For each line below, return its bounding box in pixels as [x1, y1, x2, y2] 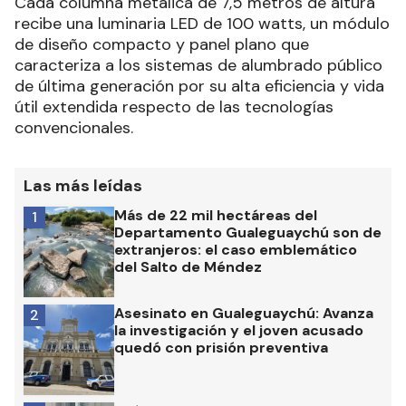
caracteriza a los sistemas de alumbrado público [14, 53, 382, 76]
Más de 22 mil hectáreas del [114, 205, 317, 225]
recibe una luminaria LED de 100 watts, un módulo [14, 12, 390, 34]
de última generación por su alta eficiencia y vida [14, 74, 384, 97]
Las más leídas [24, 174, 142, 197]
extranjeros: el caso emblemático [114, 239, 357, 259]
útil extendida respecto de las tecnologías [14, 95, 333, 118]
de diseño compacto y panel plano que [14, 33, 309, 55]
